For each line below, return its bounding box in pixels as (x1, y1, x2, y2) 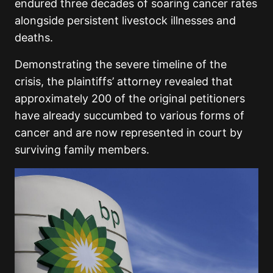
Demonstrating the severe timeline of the (15, 57, 227, 71)
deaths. (15, 30, 53, 44)
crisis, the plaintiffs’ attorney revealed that (15, 74, 233, 88)
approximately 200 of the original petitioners (15, 91, 245, 105)
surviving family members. (15, 143, 149, 156)
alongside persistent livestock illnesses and (15, 13, 236, 27)
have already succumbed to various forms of (15, 108, 244, 122)
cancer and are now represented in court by (15, 126, 243, 139)
